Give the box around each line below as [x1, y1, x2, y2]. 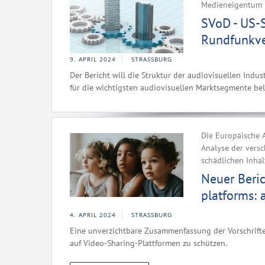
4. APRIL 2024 [70, 211, 116, 219]
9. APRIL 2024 [70, 55, 116, 63]
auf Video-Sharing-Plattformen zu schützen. [70, 238, 227, 248]
